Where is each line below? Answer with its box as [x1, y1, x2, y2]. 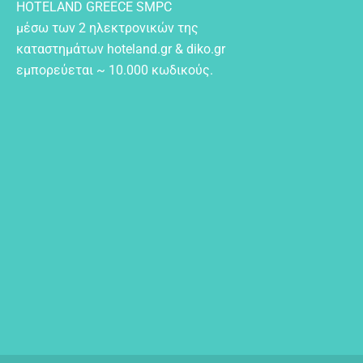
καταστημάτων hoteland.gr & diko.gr [16, 41, 225, 58]
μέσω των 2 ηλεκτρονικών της [16, 20, 199, 36]
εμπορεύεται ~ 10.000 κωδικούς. [16, 62, 213, 79]
